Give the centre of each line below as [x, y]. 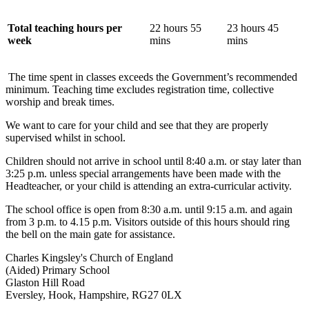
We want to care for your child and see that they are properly [137, 125]
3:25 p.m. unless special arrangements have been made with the [143, 173]
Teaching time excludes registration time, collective [163, 89]
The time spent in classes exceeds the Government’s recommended [153, 77]
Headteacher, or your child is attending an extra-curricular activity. [149, 186]
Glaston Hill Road [45, 282]
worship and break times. [60, 101]
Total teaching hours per [65, 28]
